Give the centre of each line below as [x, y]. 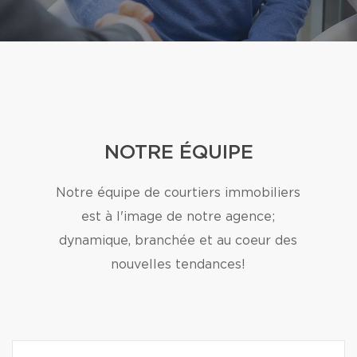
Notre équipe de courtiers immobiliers [178, 193]
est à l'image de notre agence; [178, 217]
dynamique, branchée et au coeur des [178, 241]
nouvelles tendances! [178, 265]
